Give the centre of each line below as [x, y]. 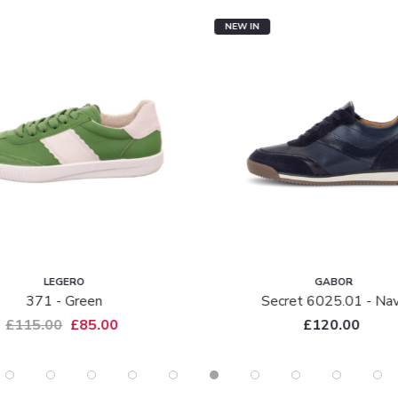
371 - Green [64, 302]
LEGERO [64, 282]
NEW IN [243, 27]
